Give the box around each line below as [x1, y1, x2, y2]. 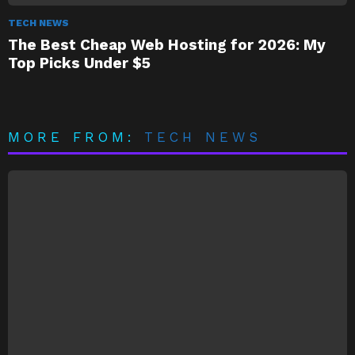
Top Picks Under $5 [8, 53, 151, 72]
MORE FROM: [8, 128, 145, 145]
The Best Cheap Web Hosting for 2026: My [8, 35, 326, 54]
